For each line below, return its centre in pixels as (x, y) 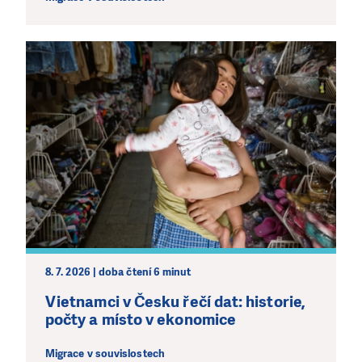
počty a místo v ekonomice (141, 319)
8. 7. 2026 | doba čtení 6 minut (118, 271)
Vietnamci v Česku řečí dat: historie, (175, 301)
